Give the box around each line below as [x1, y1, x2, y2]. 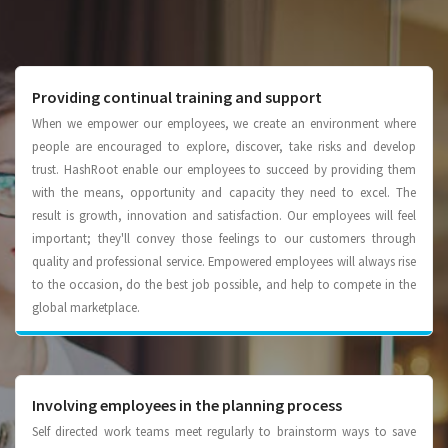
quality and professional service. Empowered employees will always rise [31, 253, 417, 269]
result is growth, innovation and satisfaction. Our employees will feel [31, 207, 417, 223]
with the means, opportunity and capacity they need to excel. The [31, 184, 417, 200]
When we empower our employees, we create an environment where [31, 115, 417, 131]
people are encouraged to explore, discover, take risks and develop [31, 138, 417, 154]
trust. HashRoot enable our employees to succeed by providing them [31, 161, 417, 177]
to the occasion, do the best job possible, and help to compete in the [31, 276, 417, 292]
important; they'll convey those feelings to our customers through [31, 230, 417, 246]
